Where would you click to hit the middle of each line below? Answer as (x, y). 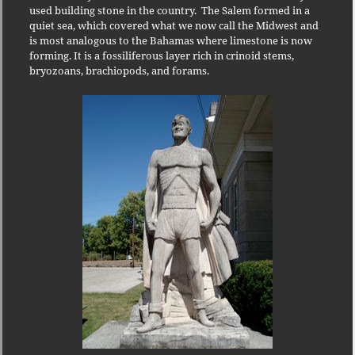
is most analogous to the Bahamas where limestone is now (170, 41)
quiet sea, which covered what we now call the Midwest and (174, 26)
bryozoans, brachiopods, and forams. (119, 71)
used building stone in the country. (113, 11)
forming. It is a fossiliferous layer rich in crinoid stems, (161, 56)
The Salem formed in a (255, 11)
